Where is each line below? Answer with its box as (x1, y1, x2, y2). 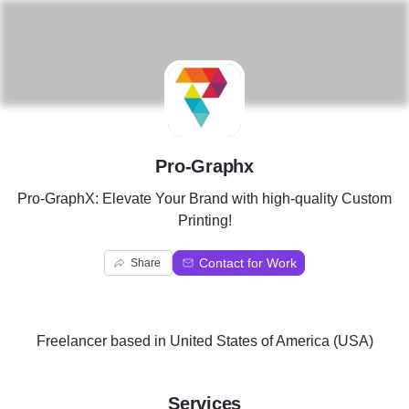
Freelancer (36, 333, 107, 349)
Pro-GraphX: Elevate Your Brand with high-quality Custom (17, 191, 392, 206)
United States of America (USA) (169, 333, 373, 349)
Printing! (177, 213, 232, 228)
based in (106, 333, 170, 349)
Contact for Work (199, 256, 297, 270)
